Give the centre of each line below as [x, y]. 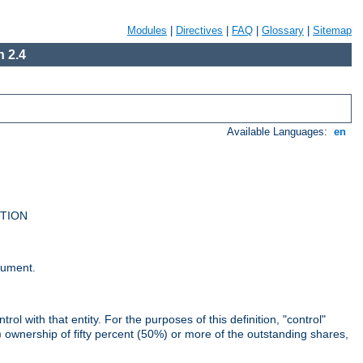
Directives [199, 30]
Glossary [283, 30]
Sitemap [332, 30]
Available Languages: [279, 132]
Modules [147, 30]
